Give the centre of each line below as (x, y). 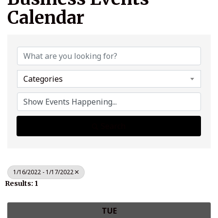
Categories (43, 79)
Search (113, 126)
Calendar (46, 18)
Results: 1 (21, 184)
